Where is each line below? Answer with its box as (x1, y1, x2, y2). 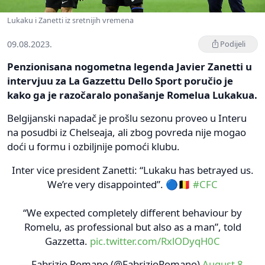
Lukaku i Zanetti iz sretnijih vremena (7, 14, 134, 25)
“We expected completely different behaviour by (23, 205, 242, 219)
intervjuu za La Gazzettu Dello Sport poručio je (7, 73, 233, 88)
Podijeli (220, 38, 245, 49)
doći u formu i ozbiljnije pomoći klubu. (7, 139, 180, 153)
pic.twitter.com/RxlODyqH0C (90, 234, 220, 248)
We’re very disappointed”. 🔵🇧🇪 (47, 177, 193, 191)
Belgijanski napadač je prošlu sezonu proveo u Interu (7, 111, 247, 125)
